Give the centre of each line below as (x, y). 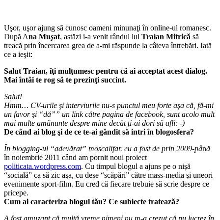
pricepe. (16, 192)
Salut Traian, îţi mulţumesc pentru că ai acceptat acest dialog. (106, 71)
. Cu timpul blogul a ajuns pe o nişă (136, 166)
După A (16, 36)
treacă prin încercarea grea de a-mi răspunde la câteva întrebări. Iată (108, 45)
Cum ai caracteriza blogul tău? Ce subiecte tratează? (92, 201)
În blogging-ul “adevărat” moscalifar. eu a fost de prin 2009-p (101, 148)
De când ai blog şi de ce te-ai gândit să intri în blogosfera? (99, 132)
